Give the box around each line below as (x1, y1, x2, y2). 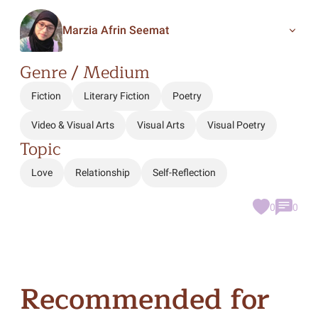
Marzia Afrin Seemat (62, 23, 169, 37)
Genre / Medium (19, 58, 150, 87)
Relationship (75, 167, 130, 178)
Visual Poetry (207, 119, 265, 131)
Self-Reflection (152, 167, 216, 178)
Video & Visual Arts (31, 119, 114, 131)
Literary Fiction (83, 90, 150, 102)
